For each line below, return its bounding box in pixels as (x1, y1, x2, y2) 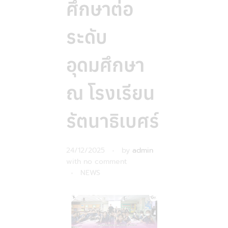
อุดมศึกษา (66, 52, 145, 77)
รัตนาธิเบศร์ (66, 108, 159, 133)
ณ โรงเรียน (66, 80, 155, 105)
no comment (83, 156, 127, 167)
